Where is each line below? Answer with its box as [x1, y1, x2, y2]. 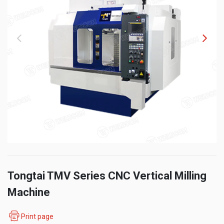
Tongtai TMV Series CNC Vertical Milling [7, 169, 206, 182]
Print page [21, 212, 53, 220]
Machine [7, 186, 50, 198]
